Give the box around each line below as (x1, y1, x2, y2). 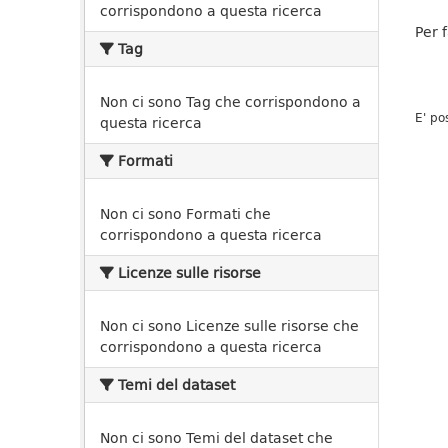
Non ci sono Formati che (100, 203, 271, 224)
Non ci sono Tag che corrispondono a (100, 91, 361, 112)
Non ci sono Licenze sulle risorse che (100, 315, 359, 336)
